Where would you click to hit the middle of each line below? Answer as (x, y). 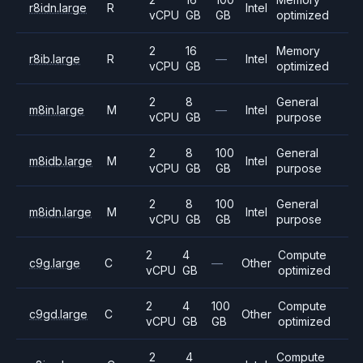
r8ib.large (55, 58)
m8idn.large (60, 211)
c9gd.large (58, 314)
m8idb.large (61, 160)
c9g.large (55, 263)
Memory (298, 51)
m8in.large (57, 109)
